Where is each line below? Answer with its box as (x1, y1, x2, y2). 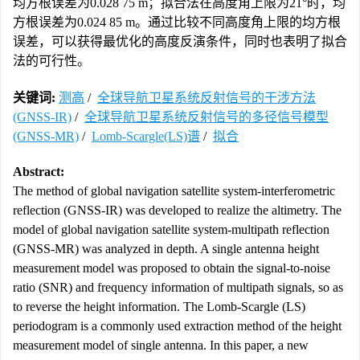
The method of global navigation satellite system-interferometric (13, 184, 335, 198)
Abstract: (13, 165, 64, 178)
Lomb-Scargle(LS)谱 (92, 129, 200, 143)
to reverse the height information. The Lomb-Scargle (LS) (13, 300, 305, 313)
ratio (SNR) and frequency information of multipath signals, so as (13, 280, 343, 294)
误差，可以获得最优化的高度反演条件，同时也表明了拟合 (13, 35, 347, 48)
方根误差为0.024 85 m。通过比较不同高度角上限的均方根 (13, 15, 341, 29)
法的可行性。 (13, 54, 90, 67)
